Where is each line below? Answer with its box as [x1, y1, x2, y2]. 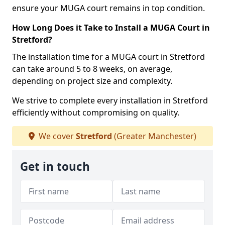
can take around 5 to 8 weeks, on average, [12, 63, 172, 74]
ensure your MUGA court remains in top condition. [12, 3, 205, 14]
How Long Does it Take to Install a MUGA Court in [12, 22, 210, 33]
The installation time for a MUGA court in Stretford [12, 51, 205, 62]
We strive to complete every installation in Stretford [12, 95, 208, 106]
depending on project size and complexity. [12, 75, 172, 86]
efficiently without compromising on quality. [12, 107, 179, 118]
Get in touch [20, 159, 90, 174]
